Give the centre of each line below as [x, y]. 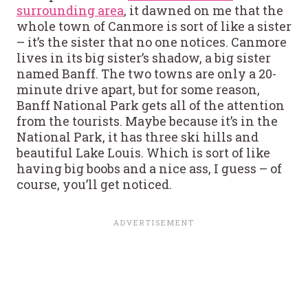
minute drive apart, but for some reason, [138, 89]
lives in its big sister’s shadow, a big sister [144, 57]
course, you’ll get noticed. [94, 184]
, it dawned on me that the [203, 10]
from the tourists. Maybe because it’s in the [147, 121]
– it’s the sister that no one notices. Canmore [152, 42]
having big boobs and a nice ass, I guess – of [149, 168]
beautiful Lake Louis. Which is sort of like [143, 152]
